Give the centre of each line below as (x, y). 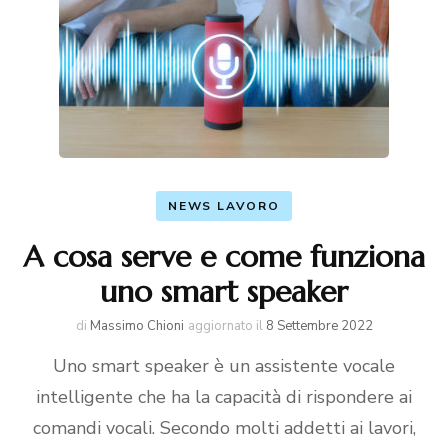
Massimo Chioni (136, 326)
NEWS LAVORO (224, 206)
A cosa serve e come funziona (224, 256)
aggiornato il (226, 326)
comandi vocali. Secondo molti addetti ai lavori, (224, 428)
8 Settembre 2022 (319, 326)
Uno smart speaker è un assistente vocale (224, 366)
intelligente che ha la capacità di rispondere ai (224, 397)
